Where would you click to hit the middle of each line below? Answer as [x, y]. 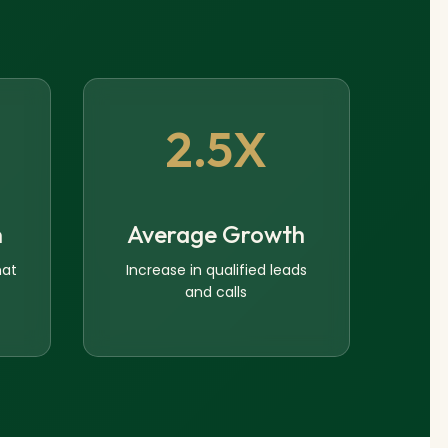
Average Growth [216, 234]
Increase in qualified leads [216, 270]
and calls [216, 292]
